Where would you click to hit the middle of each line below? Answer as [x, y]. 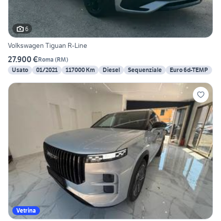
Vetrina [26, 211]
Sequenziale [145, 70]
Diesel [111, 70]
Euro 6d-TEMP [189, 70]
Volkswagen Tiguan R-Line [48, 46]
